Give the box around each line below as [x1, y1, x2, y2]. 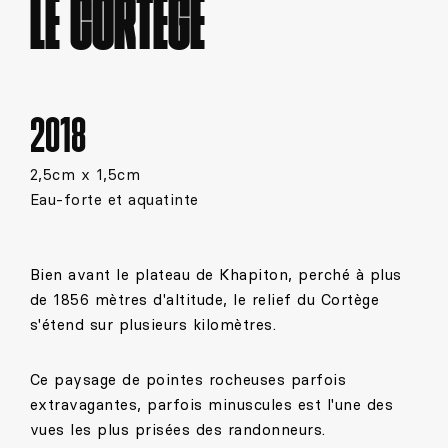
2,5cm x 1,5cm [29, 164, 141, 184]
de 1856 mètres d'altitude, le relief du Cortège [29, 289, 380, 309]
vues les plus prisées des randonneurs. [29, 419, 326, 439]
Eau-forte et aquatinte [29, 189, 199, 209]
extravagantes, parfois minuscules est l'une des [29, 394, 394, 414]
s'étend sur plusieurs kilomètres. [29, 314, 282, 334]
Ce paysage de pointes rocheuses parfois [29, 369, 347, 389]
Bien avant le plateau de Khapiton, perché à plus [29, 264, 402, 284]
